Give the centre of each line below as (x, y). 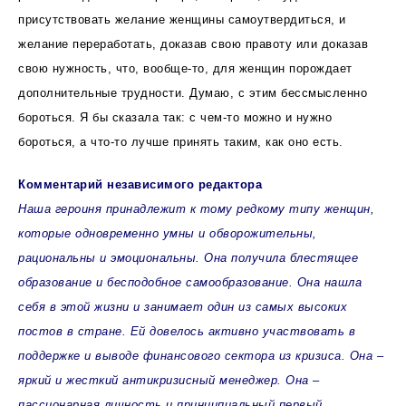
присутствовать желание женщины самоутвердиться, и (182, 19)
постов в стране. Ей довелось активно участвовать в (187, 331)
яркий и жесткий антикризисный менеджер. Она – (169, 380)
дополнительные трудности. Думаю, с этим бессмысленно (193, 92)
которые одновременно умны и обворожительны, (168, 233)
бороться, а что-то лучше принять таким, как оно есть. (181, 141)
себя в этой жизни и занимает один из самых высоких (183, 306)
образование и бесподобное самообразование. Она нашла (190, 282)
